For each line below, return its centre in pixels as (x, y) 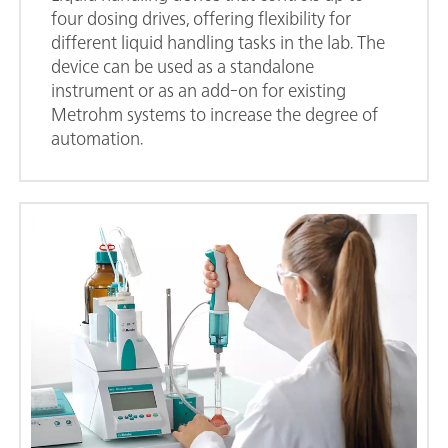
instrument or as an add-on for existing (198, 89)
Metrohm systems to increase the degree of (214, 113)
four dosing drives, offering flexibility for (201, 17)
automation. (97, 137)
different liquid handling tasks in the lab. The (218, 41)
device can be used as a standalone (182, 65)
